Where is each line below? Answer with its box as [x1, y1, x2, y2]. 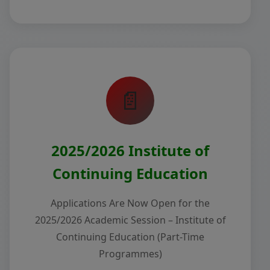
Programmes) [98, 247, 162, 260]
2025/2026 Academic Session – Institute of [34, 213, 226, 227]
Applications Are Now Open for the [51, 196, 210, 210]
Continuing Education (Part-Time [56, 230, 204, 243]
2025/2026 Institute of [51, 140, 209, 160]
